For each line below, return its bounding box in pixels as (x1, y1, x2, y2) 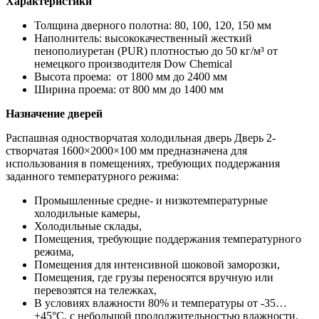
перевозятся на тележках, (34, 283, 157, 296)
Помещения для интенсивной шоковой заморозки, (34, 258, 280, 271)
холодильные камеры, (34, 206, 140, 219)
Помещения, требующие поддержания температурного (34, 232, 301, 245)
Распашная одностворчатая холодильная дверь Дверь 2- (6, 131, 276, 144)
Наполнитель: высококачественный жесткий (34, 31, 252, 44)
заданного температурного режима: (6, 169, 179, 182)
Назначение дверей (6, 107, 103, 120)
